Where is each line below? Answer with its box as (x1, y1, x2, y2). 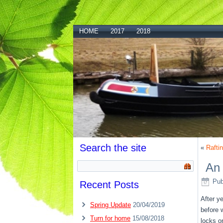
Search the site (80, 142, 146, 153)
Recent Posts (80, 179, 139, 190)
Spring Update (90, 201, 131, 209)
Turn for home (90, 215, 130, 222)
